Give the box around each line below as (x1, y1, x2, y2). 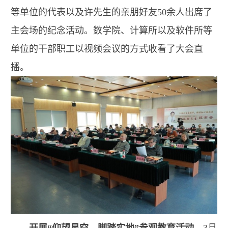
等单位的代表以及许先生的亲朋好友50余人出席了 (11, 7, 212, 17)
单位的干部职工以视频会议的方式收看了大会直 (11, 43, 203, 54)
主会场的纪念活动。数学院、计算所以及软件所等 (11, 25, 212, 36)
